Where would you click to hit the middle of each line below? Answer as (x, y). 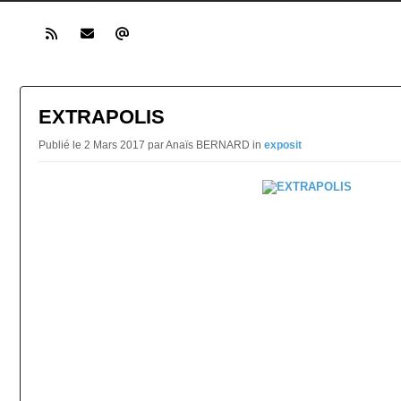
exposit (283, 145)
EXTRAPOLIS (102, 117)
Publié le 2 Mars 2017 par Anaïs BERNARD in (151, 145)
